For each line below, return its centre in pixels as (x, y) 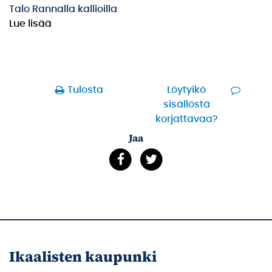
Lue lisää (30, 24)
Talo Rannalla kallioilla (63, 9)
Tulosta (86, 90)
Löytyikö (187, 90)
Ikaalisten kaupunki (83, 257)
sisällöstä (186, 105)
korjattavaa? (186, 119)
